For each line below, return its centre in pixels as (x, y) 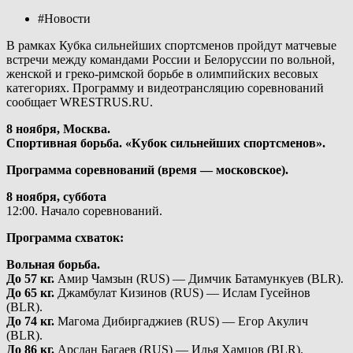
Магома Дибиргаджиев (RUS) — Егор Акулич (181, 321)
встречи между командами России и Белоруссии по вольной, (171, 59)
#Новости (64, 18)
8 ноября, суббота (56, 196)
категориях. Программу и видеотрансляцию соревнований (165, 87)
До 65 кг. (30, 292)
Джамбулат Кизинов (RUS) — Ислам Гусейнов (182, 292)
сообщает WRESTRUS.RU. (80, 102)
